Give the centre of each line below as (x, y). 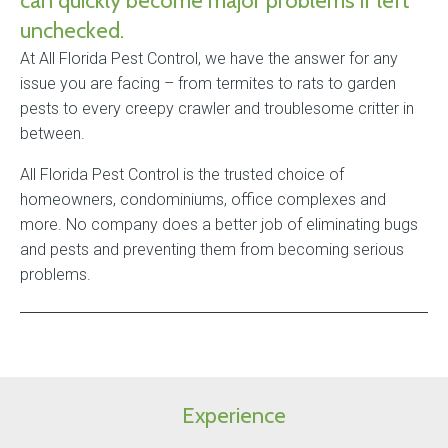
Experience (234, 415)
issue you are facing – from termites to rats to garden (208, 83)
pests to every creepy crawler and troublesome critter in (217, 108)
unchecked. (72, 30)
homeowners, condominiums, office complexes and (203, 199)
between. (52, 133)
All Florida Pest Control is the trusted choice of (182, 174)
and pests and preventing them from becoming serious (212, 249)
